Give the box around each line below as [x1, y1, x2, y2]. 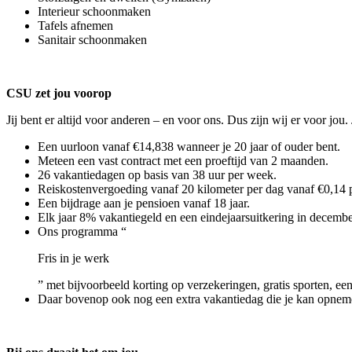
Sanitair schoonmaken [38, 33, 147, 47]
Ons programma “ [38, 225, 126, 239]
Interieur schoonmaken [38, 5, 151, 19]
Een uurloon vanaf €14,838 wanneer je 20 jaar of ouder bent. [38, 140, 343, 154]
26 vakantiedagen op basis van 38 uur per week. [38, 168, 277, 182]
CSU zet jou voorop [6, 86, 112, 101]
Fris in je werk [38, 251, 109, 266]
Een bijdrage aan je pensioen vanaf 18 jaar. [38, 196, 256, 211]
